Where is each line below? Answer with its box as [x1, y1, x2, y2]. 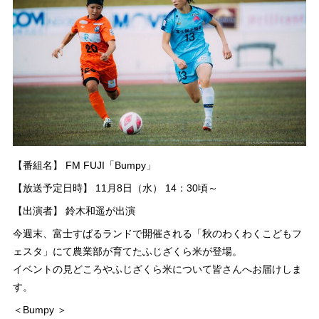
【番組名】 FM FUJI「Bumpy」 [12, 159, 156, 171]
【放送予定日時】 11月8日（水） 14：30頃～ [12, 182, 218, 194]
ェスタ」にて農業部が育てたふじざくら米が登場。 [12, 245, 242, 257]
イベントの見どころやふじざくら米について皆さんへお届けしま [12, 263, 302, 275]
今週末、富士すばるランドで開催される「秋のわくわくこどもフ [12, 227, 302, 239]
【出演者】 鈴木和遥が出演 [12, 204, 135, 216]
